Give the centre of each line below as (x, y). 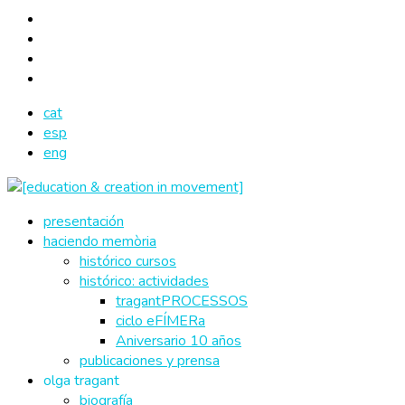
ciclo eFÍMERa (160, 321)
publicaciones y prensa (150, 361)
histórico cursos (128, 261)
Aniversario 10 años (179, 341)
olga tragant (81, 381)
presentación (84, 221)
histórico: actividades (144, 281)
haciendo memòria (100, 241)
